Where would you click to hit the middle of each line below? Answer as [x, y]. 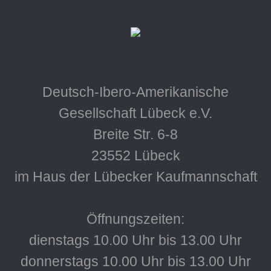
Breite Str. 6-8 [135, 135]
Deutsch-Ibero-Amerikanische [135, 92]
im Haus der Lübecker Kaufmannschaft [135, 177]
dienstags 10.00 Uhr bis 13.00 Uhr [135, 240]
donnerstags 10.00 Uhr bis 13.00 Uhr [135, 262]
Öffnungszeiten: [135, 219]
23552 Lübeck [135, 156]
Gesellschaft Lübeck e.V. [135, 113]
